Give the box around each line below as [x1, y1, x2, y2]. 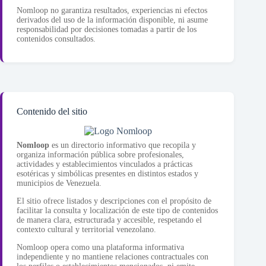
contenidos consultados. [17, 34, 96, 44]
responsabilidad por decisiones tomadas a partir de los [17, 25, 197, 34]
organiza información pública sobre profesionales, [17, 150, 184, 160]
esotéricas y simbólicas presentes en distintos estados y [17, 169, 198, 179]
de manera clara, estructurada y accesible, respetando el [17, 216, 202, 225]
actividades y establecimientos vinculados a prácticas [17, 160, 192, 169]
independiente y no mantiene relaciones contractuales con [17, 252, 208, 262]
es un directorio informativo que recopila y [49, 141, 196, 150]
